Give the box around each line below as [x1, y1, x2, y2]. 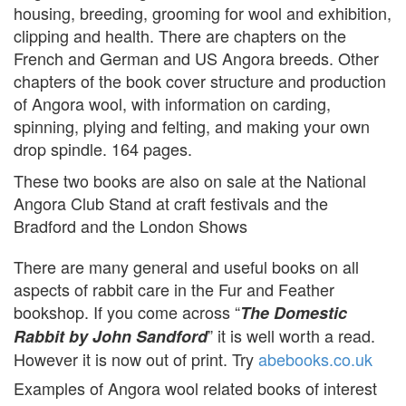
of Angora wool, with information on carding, [14, 91, 331, 115]
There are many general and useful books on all [14, 254, 359, 278]
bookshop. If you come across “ [14, 299, 240, 324]
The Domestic [240, 300, 347, 324]
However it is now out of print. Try [14, 346, 258, 371]
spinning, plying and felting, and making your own [14, 113, 370, 138]
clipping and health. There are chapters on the [14, 23, 346, 47]
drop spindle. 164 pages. [14, 136, 192, 160]
